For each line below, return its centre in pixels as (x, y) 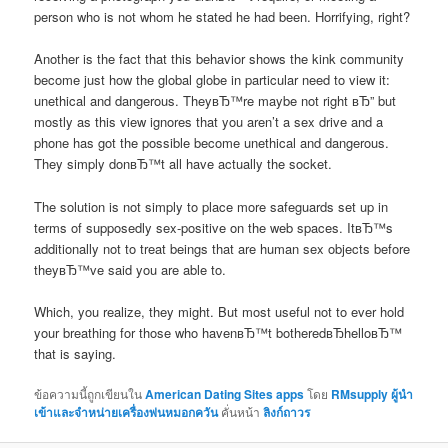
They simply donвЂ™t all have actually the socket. (183, 164)
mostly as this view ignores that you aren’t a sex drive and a (209, 122)
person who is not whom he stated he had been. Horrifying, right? (222, 17)
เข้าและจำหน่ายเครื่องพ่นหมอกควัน (126, 411)
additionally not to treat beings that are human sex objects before (222, 248)
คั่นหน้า (241, 411)
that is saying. (75, 353)
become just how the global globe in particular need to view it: (212, 80)
